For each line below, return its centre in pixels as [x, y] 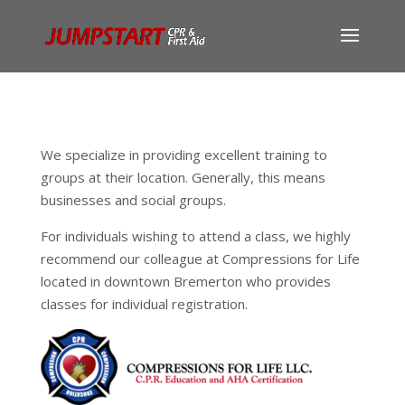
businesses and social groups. [133, 200]
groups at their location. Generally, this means [183, 177]
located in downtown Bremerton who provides [185, 281]
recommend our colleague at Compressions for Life [200, 259]
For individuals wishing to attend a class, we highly [195, 236]
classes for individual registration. [144, 304]
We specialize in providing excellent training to [184, 155]
